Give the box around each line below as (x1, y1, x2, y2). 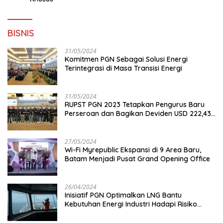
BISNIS (7, 27, 34, 39)
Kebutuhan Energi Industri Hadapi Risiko (65, 199, 197, 209)
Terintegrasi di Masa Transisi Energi (65, 63, 182, 73)
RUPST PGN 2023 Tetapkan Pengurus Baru (65, 100, 205, 109)
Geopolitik (65, 208, 98, 218)
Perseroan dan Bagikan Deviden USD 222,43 (65, 109, 211, 118)
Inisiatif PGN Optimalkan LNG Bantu (65, 190, 182, 200)
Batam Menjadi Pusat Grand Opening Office (65, 154, 210, 163)
